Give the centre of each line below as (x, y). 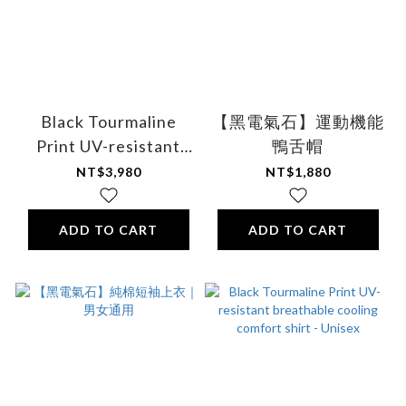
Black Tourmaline (108, 122)
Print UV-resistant (108, 146)
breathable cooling (108, 171)
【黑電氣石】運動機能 (298, 122)
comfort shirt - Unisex (108, 195)
